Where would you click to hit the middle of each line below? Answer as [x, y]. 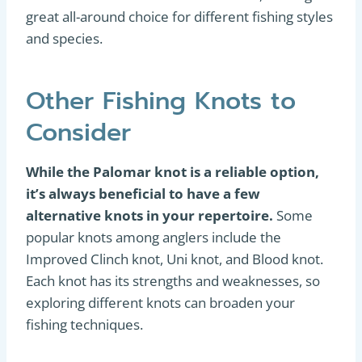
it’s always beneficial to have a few [143, 194]
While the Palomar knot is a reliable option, [173, 172]
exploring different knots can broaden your [160, 303]
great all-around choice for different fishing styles [179, 17]
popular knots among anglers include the [154, 237]
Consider [78, 133]
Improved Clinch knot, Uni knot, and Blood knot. [175, 259]
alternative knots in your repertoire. [151, 215]
